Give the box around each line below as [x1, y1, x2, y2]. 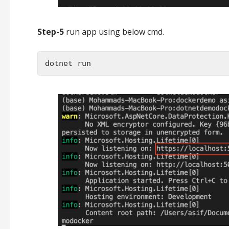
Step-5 [37, 26, 64, 37]
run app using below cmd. [63, 26, 164, 37]
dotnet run [44, 59, 91, 68]
